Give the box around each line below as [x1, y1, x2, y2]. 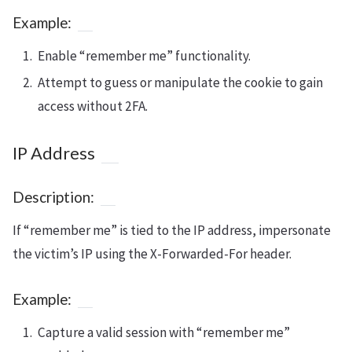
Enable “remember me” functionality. [38, 46, 251, 64]
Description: [13, 187, 94, 206]
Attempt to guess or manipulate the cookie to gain [38, 73, 323, 91]
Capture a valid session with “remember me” [38, 323, 290, 341]
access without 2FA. [38, 97, 148, 115]
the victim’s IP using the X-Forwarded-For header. [13, 244, 291, 262]
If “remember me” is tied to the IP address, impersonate [13, 221, 331, 239]
